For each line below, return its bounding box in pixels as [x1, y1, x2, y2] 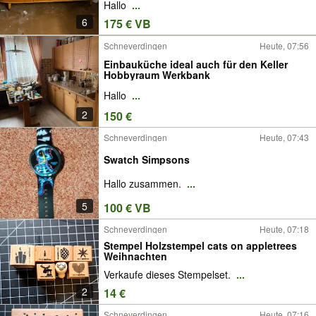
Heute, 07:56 [260, 39, 309, 51]
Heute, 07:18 [260, 223, 309, 235]
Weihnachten [104, 248, 167, 263]
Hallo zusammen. [104, 176, 184, 191]
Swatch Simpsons [104, 152, 190, 166]
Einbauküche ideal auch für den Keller [104, 56, 288, 71]
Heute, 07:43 [260, 131, 309, 143]
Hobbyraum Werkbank [104, 67, 210, 82]
